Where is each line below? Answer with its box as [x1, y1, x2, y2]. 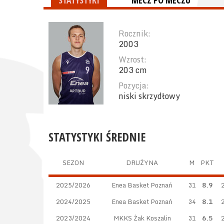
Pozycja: [118, 79, 149, 92]
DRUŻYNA [126, 157, 158, 168]
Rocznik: [118, 27, 150, 40]
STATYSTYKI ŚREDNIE [48, 128, 145, 145]
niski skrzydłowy [118, 89, 180, 102]
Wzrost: [118, 53, 146, 66]
